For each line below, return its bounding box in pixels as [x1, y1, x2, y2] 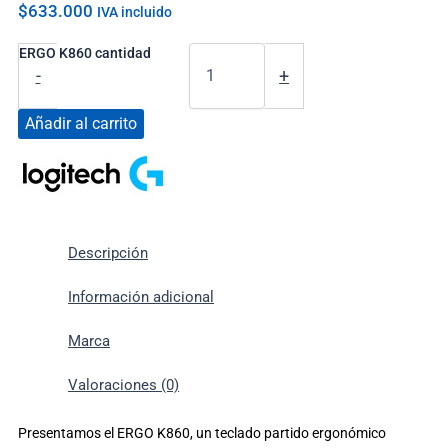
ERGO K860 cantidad [19, 44, 151, 61]
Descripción [68, 243, 148, 262]
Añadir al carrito [25, 113, 137, 133]
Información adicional [68, 287, 214, 306]
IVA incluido [97, 3, 172, 20]
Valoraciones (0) [68, 375, 179, 394]
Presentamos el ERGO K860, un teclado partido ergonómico [18, 424, 386, 441]
